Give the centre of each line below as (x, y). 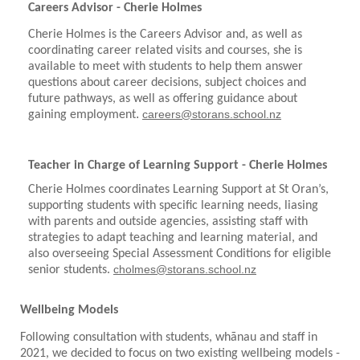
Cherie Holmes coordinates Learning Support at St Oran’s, (178, 190)
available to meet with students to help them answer (166, 67)
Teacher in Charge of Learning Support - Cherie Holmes (178, 166)
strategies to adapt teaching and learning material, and (173, 238)
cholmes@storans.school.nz (185, 270)
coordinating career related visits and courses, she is (165, 51)
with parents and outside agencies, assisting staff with (168, 222)
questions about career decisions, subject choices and (167, 83)
